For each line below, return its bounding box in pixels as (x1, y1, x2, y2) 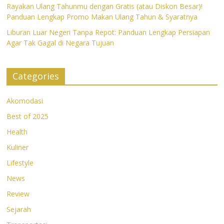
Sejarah (6, 204, 31, 214)
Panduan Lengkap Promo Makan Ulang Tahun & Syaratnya (6, 12, 198, 21)
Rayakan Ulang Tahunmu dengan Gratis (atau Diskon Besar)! (6, 1, 203, 11)
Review (6, 189, 30, 198)
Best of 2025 (6, 111, 49, 121)
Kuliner (6, 142, 29, 152)
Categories (12, 70, 59, 82)
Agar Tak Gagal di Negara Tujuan (6, 38, 114, 47)
